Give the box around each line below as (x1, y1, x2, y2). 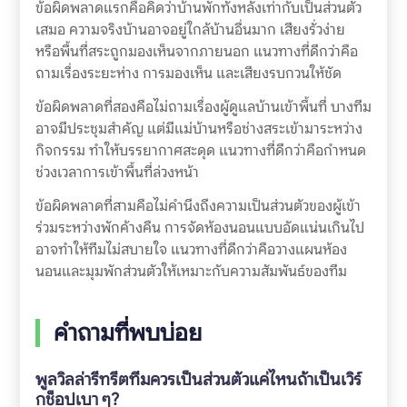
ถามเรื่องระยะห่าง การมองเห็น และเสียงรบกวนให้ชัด (35, 64, 342, 84)
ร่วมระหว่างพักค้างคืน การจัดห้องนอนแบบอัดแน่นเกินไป (35, 218, 364, 238)
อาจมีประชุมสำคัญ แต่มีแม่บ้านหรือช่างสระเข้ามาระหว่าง (35, 119, 362, 139)
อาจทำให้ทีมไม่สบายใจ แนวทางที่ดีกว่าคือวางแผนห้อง (35, 240, 347, 260)
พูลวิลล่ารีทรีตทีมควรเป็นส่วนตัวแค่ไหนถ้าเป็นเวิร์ (35, 369, 362, 391)
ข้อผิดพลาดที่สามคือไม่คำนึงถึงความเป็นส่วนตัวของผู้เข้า (35, 196, 361, 216)
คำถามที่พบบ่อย (53, 318, 202, 348)
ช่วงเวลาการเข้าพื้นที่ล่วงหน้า (35, 163, 199, 183)
